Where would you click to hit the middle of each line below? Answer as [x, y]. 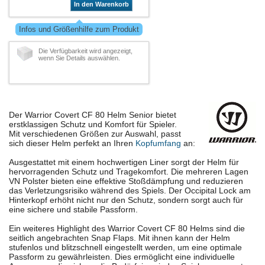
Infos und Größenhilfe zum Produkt [79, 30]
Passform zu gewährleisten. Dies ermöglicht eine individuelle [122, 257]
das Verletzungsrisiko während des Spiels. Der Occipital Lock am [130, 191]
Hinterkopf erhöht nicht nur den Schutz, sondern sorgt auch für [126, 200]
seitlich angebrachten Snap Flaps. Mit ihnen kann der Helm [119, 238]
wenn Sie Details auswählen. [79, 58]
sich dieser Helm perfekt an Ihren [72, 143]
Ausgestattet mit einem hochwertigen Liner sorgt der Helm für [124, 162]
